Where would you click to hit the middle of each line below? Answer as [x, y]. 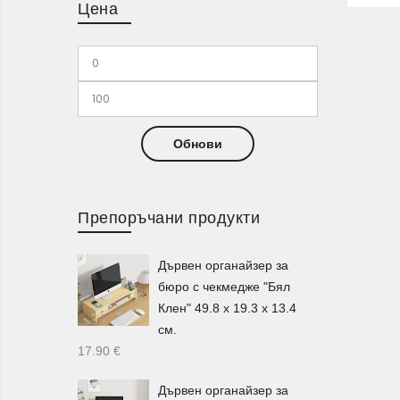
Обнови [197, 143]
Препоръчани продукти [169, 217]
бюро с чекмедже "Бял [224, 286]
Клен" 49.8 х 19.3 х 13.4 [227, 308]
